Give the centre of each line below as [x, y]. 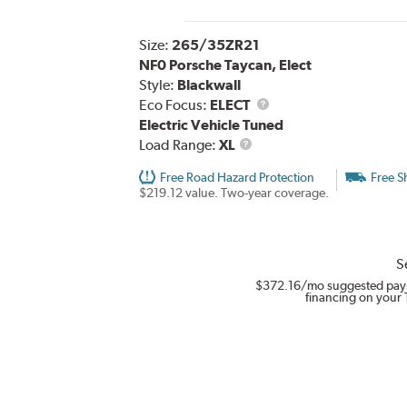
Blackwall [208, 85]
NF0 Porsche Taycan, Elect [225, 65]
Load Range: [179, 145]
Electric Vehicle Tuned [211, 125]
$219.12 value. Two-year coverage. [233, 193]
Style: [158, 85]
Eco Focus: [174, 105]
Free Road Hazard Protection [237, 178]
